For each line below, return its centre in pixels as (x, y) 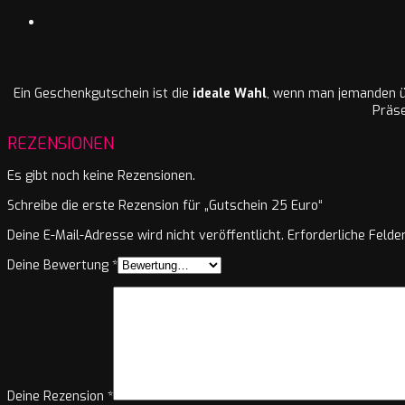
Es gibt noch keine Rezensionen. (101, 176)
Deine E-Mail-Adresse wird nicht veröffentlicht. (146, 236)
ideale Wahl (230, 93)
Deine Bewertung (60, 266)
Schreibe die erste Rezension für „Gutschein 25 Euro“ (165, 206)
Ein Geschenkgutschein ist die (103, 93)
